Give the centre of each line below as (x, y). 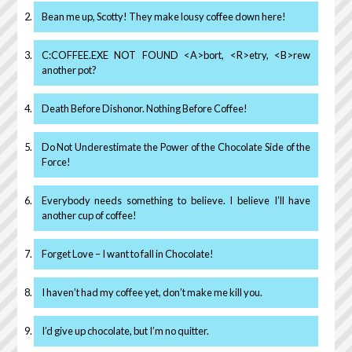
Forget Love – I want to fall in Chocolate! (127, 253)
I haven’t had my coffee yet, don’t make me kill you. (152, 292)
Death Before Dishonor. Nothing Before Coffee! (144, 108)
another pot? (69, 70)
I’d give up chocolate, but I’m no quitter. (125, 330)
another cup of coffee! (89, 215)
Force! (56, 161)
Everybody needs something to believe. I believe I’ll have (176, 200)
